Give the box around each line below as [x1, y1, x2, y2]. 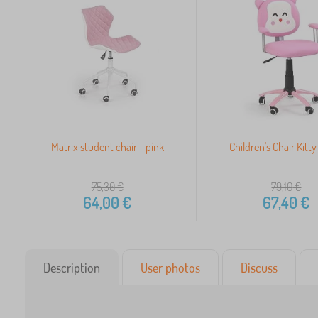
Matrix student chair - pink [50, 140, 164, 155]
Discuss [241, 260, 278, 276]
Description [43, 260, 100, 276]
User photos [141, 260, 200, 276]
